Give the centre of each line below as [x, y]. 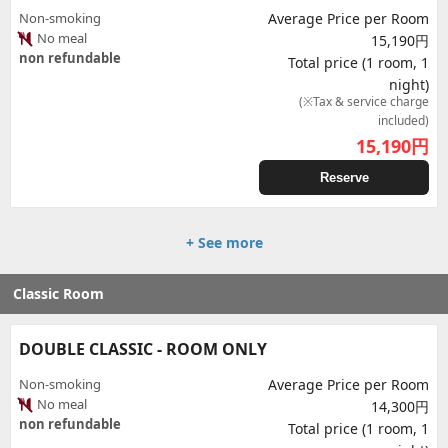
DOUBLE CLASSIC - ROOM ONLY [143, 349]
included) [403, 120]
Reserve [344, 177]
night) [409, 84]
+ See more [224, 242]
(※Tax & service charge [364, 101]
